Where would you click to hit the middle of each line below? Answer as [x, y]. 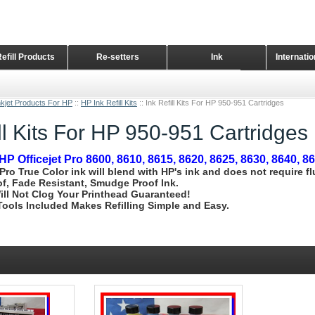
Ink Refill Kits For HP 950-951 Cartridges [215, 103]
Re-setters [117, 57]
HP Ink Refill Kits [109, 103]
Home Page [289, 82]
